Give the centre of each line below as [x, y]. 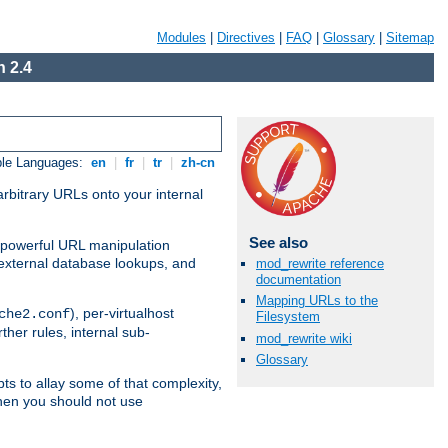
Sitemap [410, 37]
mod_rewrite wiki [304, 338]
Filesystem [288, 317]
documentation [298, 280]
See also [278, 242]
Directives [246, 37]
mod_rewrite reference [320, 264]
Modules [181, 37]
